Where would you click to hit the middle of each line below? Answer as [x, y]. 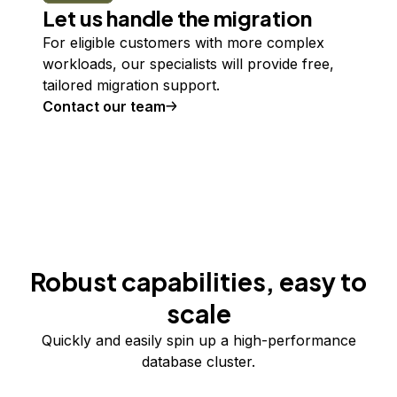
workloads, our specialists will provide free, [188, 64]
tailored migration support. [131, 85]
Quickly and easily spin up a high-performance [198, 340]
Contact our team [104, 106]
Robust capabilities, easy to [198, 281]
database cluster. [198, 362]
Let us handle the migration [177, 18]
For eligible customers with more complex [183, 43]
